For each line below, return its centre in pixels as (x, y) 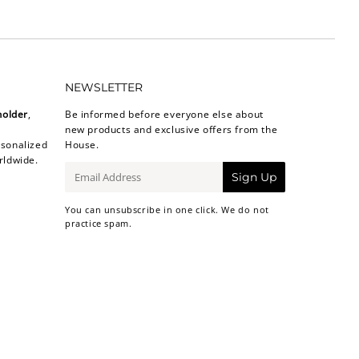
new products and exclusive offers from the (171, 129)
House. (82, 144)
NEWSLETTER (104, 87)
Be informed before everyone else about (164, 114)
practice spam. (99, 223)
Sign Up (254, 177)
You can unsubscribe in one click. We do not (167, 209)
